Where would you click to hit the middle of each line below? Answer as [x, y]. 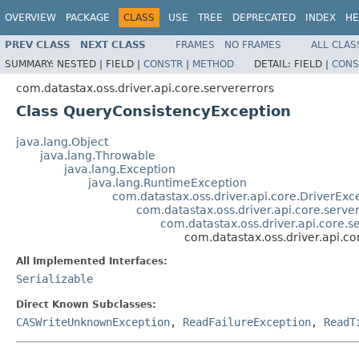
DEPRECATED [264, 18]
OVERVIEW [30, 18]
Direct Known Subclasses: [86, 304]
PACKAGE [88, 18]
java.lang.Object [62, 141]
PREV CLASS [38, 44]
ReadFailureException [247, 322]
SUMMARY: [31, 64]
